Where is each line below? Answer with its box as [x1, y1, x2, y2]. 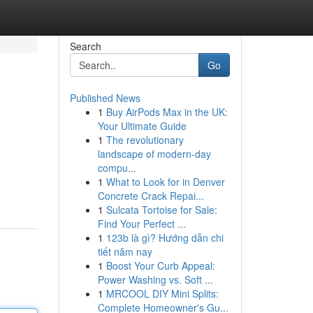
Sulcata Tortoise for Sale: [105, 203, 217, 217]
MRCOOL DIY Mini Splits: [105, 286, 219, 300]
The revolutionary [105, 133, 184, 147]
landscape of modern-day [97, 147, 211, 161]
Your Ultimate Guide [97, 119, 187, 133]
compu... [97, 161, 136, 175]
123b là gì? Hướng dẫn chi [105, 231, 224, 245]
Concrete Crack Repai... [97, 189, 204, 203]
